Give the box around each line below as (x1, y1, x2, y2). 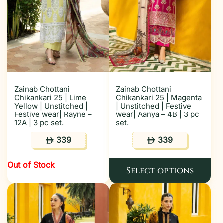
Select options (126, 165, 194, 176)
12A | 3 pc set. (14, 118, 64, 127)
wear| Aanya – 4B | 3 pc (116, 110, 199, 119)
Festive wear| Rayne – (14, 110, 92, 119)
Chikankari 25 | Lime (14, 93, 86, 102)
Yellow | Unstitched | (14, 101, 88, 111)
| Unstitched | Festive (116, 101, 191, 111)
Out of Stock (7, 160, 55, 170)
